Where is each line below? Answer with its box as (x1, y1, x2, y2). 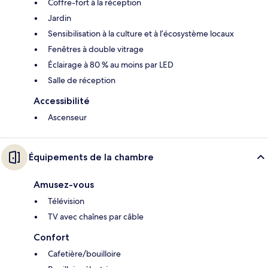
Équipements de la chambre (29, 151, 154, 163)
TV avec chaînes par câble (48, 211, 144, 223)
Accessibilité (33, 95, 90, 107)
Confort (33, 232, 69, 243)
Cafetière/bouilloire (48, 248, 121, 260)
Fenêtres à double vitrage (48, 44, 144, 55)
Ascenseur (48, 112, 87, 123)
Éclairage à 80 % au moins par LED (48, 59, 173, 71)
